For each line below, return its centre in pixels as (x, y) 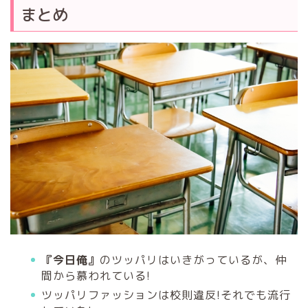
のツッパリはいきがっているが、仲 (193, 260)
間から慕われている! (96, 275)
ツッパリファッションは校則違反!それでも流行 (166, 295)
